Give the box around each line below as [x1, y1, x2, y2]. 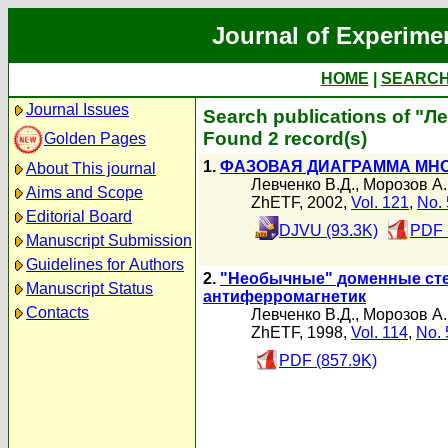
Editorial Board [26, 208, 132, 225]
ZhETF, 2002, [251, 194, 351, 211]
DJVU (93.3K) [279, 222, 378, 239]
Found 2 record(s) [203, 128, 367, 149]
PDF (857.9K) [279, 352, 377, 369]
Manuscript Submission [26, 232, 192, 249]
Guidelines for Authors [26, 256, 184, 273]
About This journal [26, 160, 156, 177]
